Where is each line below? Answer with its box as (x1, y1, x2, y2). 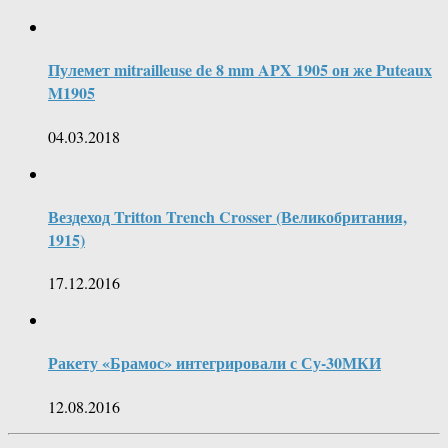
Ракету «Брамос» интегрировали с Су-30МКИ (48, 351, 381, 375)
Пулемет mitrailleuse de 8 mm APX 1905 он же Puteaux (48, 58, 432, 82)
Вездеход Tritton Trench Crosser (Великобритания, (48, 204, 407, 228)
